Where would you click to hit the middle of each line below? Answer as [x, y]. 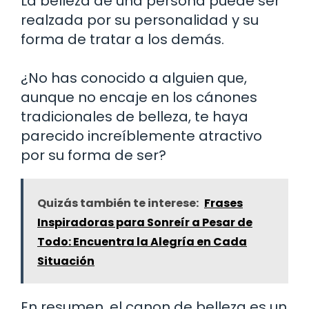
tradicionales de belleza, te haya [134, 116]
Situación [66, 261]
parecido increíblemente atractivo [141, 136]
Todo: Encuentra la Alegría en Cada [142, 241]
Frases [223, 203]
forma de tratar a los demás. [122, 39]
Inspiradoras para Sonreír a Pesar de [145, 222]
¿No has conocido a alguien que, [134, 78]
